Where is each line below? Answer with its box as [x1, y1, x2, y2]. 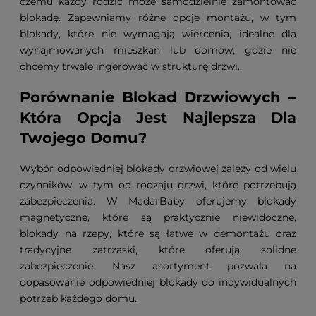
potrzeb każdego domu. [20, 291, 137, 305]
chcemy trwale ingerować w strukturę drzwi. [20, 60, 240, 73]
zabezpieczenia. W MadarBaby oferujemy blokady [20, 194, 296, 207]
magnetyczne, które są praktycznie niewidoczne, [20, 210, 296, 224]
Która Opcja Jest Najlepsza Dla [20, 109, 296, 127]
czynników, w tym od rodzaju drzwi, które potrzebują [20, 178, 296, 191]
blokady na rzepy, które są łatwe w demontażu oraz [20, 226, 296, 240]
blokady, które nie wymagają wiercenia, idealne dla [20, 28, 296, 41]
